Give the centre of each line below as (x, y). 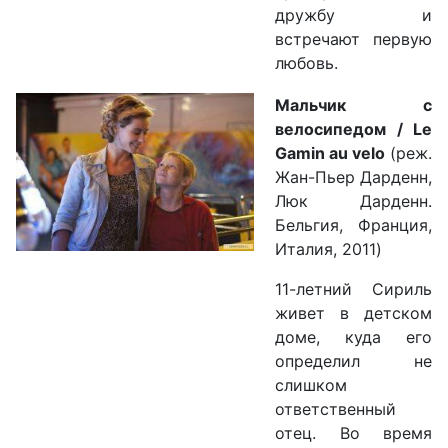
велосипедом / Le (353, 129)
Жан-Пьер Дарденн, (353, 177)
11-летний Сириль (353, 289)
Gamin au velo (330, 153)
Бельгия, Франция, (353, 225)
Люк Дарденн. (353, 201)
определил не (353, 361)
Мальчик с (353, 105)
